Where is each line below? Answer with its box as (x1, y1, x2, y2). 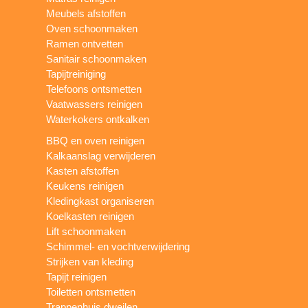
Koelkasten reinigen (46, 210, 135, 222)
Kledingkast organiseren (46, 195, 155, 207)
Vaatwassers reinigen (46, 98, 143, 110)
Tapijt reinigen (46, 270, 107, 283)
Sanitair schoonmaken (46, 52, 147, 65)
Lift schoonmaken (46, 225, 126, 237)
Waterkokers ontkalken (46, 113, 150, 125)
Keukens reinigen (46, 179, 124, 192)
